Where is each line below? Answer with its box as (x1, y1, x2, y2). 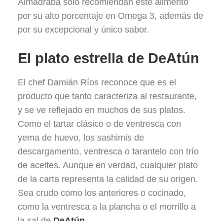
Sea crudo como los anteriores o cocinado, (18, 188, 186, 198)
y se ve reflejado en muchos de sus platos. (18, 105, 185, 115)
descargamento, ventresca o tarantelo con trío (18, 147, 199, 156)
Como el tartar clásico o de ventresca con (18, 119, 181, 129)
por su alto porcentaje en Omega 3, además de (18, 11, 203, 21)
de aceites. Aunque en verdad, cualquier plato (18, 160, 198, 170)
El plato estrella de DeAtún (18, 50, 199, 66)
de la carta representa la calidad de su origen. (18, 174, 198, 184)
